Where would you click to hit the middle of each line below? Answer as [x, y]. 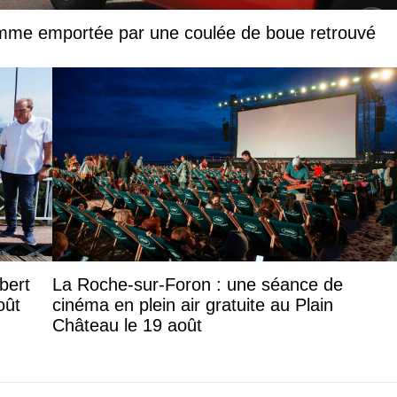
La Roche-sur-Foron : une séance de [198, 284]
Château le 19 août [127, 325]
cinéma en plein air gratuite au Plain [193, 304]
